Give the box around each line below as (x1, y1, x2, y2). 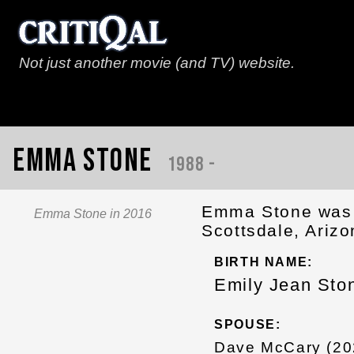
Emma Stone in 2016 (34, 207, 153, 221)
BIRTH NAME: (214, 255, 313, 269)
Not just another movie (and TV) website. (19, 55, 295, 71)
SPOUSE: (214, 317, 281, 331)
